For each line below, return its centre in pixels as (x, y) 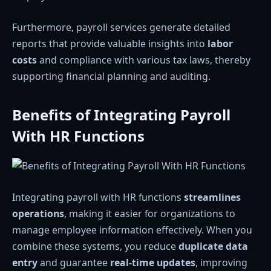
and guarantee (74, 262)
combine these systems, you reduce (95, 246)
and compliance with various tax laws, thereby (144, 60)
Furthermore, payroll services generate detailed (121, 27)
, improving (221, 262)
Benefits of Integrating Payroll (121, 114)
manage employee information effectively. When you (132, 230)
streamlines (212, 197)
